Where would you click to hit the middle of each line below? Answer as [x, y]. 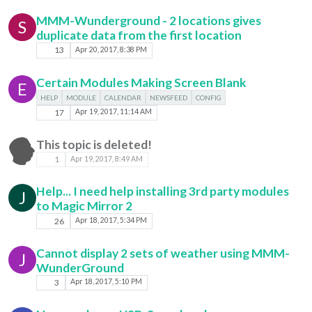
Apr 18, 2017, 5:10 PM [107, 282]
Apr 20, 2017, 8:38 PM [111, 49]
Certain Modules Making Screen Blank [141, 82]
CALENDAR [123, 97]
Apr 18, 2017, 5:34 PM [111, 220]
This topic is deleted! [94, 144]
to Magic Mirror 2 [84, 206]
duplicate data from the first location [139, 36]
